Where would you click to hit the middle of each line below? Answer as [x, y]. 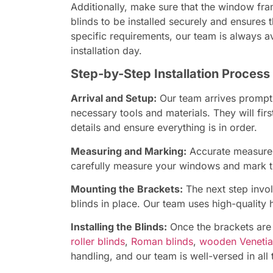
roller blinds [97, 242]
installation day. [106, 50]
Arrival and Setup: [113, 98]
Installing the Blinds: [119, 227]
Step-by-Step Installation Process [170, 74]
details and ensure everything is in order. [164, 128]
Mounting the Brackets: [126, 189]
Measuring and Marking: [128, 151]
